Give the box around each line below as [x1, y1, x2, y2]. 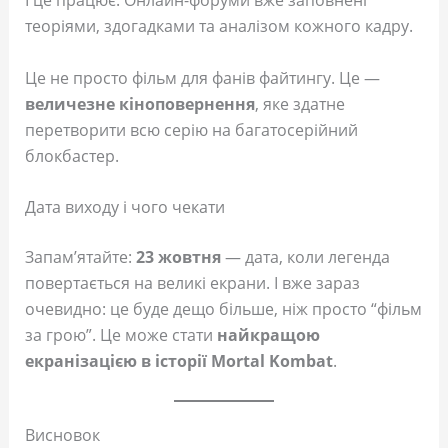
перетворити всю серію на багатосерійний [24, 118, 358, 141]
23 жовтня [135, 246, 221, 269]
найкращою [216, 324, 320, 347]
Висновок [24, 423, 100, 446]
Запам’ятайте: [24, 246, 136, 269]
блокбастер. [24, 144, 119, 167]
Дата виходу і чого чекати [24, 196, 225, 219]
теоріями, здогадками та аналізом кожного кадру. [24, 15, 413, 38]
